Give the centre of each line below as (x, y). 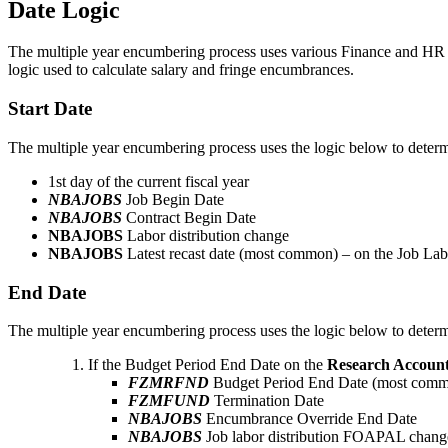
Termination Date (267, 401)
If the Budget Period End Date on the (207, 365)
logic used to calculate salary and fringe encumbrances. (181, 70)
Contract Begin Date (189, 217)
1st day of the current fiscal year (148, 181)
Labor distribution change (206, 235)
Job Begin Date (173, 199)
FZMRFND (168, 383)
